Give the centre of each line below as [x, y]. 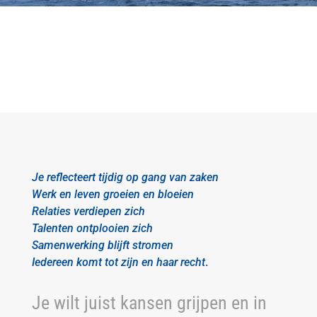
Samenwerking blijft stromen [102, 245]
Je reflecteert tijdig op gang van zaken [125, 177]
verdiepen [96, 211]
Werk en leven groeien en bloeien [113, 194]
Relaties [51, 211]
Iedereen [52, 262]
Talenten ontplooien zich [92, 228]
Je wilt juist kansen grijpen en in [149, 303]
